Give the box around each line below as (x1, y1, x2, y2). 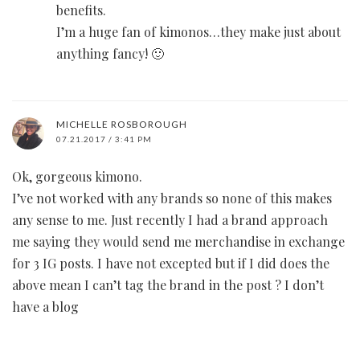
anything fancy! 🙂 (56, 45, 164, 63)
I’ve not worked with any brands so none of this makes (12, 190, 332, 207)
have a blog (12, 298, 79, 316)
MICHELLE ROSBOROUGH (56, 118, 187, 131)
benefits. (56, 2, 106, 19)
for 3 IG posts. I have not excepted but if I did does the (12, 255, 329, 272)
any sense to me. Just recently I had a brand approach (12, 211, 328, 229)
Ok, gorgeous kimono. (12, 168, 142, 186)
